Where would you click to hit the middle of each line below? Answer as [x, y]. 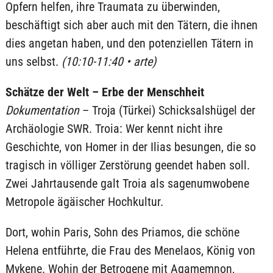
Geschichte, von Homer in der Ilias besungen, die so [130, 147]
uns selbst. [33, 62]
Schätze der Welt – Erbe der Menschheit [105, 92]
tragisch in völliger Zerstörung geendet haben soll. [127, 165]
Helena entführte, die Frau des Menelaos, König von [130, 250]
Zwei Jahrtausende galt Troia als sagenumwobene [127, 183]
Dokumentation [44, 110]
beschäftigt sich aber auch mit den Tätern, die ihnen [131, 25]
